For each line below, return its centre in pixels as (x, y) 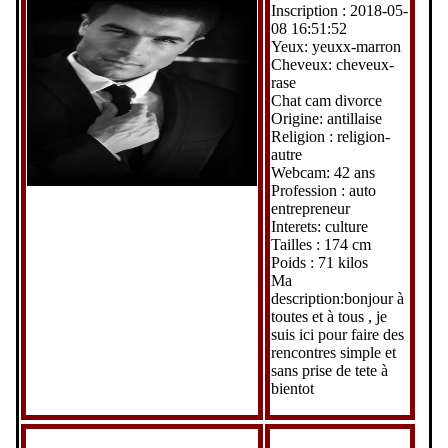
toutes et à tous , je (328, 316)
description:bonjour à (337, 298)
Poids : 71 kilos (319, 262)
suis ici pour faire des (337, 334)
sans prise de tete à (329, 370)
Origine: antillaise (326, 118)
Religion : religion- (330, 136)
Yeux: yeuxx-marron (335, 46)
